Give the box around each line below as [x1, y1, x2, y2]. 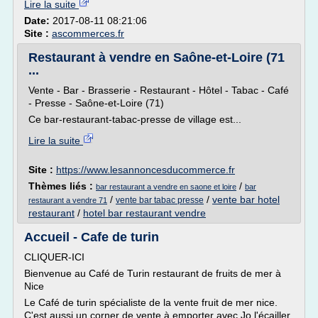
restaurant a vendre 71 [28, 196, 107, 204]
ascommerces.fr [52, 28, 124, 39]
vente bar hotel [212, 194, 280, 205]
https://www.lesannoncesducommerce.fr [56, 164, 235, 175]
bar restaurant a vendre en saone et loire [96, 182, 236, 191]
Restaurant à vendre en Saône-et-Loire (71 [28, 50, 285, 65]
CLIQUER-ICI [24, 251, 84, 263]
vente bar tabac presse [116, 195, 204, 205]
